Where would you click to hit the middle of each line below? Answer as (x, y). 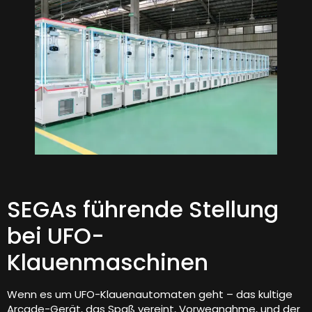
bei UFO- (56, 236)
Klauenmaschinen (108, 263)
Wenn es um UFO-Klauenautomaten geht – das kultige (150, 295)
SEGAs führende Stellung (143, 210)
